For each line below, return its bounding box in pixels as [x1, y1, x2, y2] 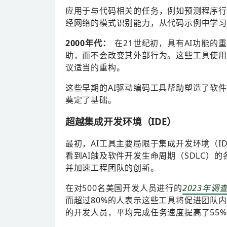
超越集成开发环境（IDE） [65, 115, 176, 128]
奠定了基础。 [65, 94, 117, 106]
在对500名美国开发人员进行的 [65, 182, 182, 194]
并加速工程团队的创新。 [65, 162, 159, 173]
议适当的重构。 [65, 62, 125, 73]
